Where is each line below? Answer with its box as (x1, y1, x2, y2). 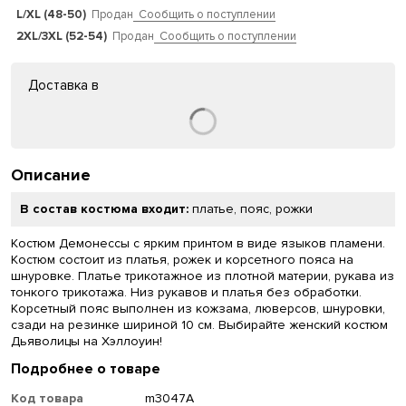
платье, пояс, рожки (192, 201, 313, 217)
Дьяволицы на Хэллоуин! (11, 333, 162, 350)
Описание (11, 165, 91, 186)
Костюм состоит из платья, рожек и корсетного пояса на (11, 252, 353, 268)
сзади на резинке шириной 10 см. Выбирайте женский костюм (11, 317, 388, 333)
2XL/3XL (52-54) (16, 29, 107, 44)
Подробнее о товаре (11, 360, 160, 379)
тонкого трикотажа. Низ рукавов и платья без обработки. (11, 285, 362, 301)
